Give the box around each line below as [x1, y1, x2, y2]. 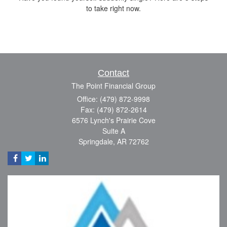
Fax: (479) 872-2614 [80, 104, 147, 115]
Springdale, [78, 136, 115, 147]
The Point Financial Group [71, 81, 156, 91]
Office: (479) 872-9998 [77, 94, 150, 104]
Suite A [102, 126, 125, 136]
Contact [98, 68, 129, 79]
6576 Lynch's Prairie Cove [71, 115, 156, 126]
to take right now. [86, 3, 141, 14]
